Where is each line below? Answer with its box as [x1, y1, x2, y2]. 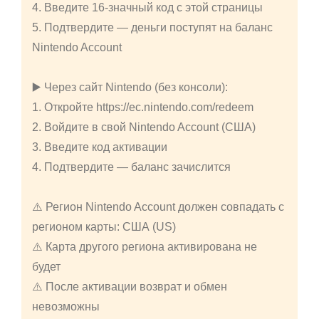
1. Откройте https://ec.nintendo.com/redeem [32, 101, 253, 114]
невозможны [32, 300, 100, 313]
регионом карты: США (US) [32, 221, 176, 234]
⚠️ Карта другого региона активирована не [32, 241, 257, 253]
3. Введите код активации [32, 141, 167, 154]
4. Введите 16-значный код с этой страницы [32, 1, 263, 14]
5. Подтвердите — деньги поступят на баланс [32, 21, 273, 34]
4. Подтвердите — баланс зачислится [32, 161, 231, 174]
